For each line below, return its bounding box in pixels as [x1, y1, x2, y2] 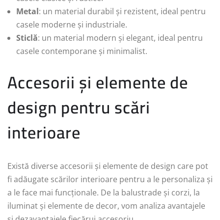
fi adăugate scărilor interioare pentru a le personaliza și [7, 174, 213, 185]
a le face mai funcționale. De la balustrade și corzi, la [7, 187, 200, 198]
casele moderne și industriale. [16, 19, 127, 30]
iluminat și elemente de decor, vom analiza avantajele [7, 200, 205, 212]
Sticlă [16, 32, 38, 44]
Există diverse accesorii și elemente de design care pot [7, 161, 208, 172]
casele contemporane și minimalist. [16, 46, 147, 57]
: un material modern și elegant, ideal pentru [38, 32, 203, 44]
